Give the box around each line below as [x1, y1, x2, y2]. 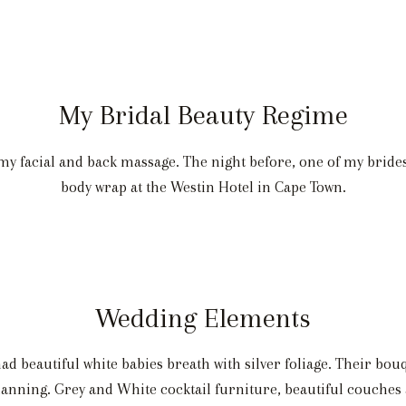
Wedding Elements [95, 302, 311, 334]
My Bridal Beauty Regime [58, 99, 348, 131]
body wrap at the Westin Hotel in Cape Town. [60, 178, 346, 196]
